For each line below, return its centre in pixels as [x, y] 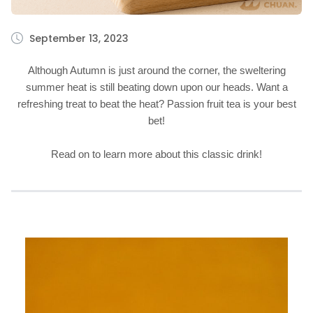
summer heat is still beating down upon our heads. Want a [156, 87]
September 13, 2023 [79, 38]
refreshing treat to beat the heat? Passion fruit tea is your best [156, 104]
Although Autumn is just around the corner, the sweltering [156, 70]
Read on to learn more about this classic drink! [156, 154]
